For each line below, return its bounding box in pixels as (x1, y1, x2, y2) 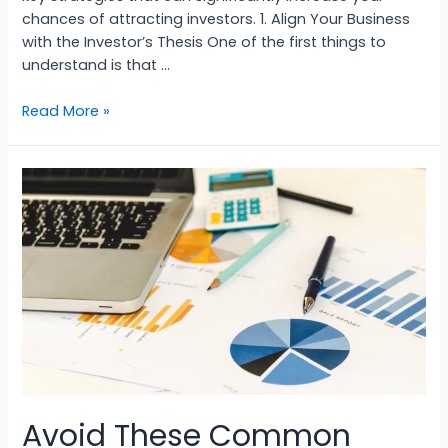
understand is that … (22, 55, 171, 76)
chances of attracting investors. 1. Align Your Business (22, 9, 411, 30)
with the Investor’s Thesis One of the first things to (22, 32, 387, 53)
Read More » (22, 101, 111, 122)
